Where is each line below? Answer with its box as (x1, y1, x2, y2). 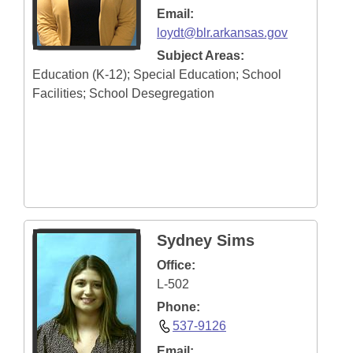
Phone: (157, 300, 200, 314)
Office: (157, 258, 195, 272)
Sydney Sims (157, 232, 255, 249)
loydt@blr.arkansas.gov (157, 26, 288, 39)
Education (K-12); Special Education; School (32, 68, 281, 81)
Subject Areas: (157, 49, 244, 62)
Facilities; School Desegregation (32, 87, 214, 100)
